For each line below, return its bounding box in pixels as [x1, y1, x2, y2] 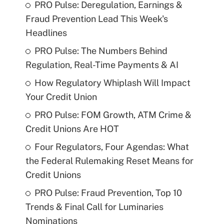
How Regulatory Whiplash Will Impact [34, 77, 190, 88]
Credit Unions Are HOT [25, 123, 119, 134]
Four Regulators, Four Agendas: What [34, 141, 189, 152]
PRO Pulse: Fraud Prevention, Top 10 [34, 187, 182, 198]
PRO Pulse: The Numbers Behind [34, 45, 167, 56]
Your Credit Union [25, 91, 97, 102]
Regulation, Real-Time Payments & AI [25, 59, 178, 70]
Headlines [25, 27, 67, 38]
